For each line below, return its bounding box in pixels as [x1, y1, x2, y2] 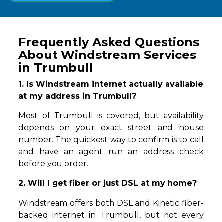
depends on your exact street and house [18, 123, 204, 133]
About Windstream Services [18, 48, 197, 62]
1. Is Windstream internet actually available [18, 79, 204, 89]
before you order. [18, 159, 89, 168]
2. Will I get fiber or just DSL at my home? [18, 178, 197, 188]
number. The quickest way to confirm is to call [18, 135, 204, 145]
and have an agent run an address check [18, 147, 204, 157]
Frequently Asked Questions [18, 35, 200, 50]
